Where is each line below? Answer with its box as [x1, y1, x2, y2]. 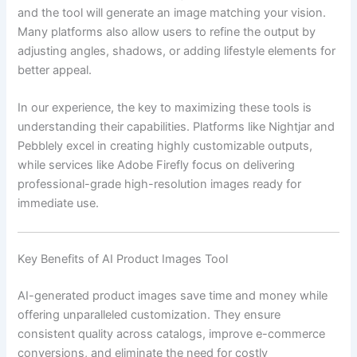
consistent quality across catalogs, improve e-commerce [18, 327, 326, 342]
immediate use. [18, 196, 100, 211]
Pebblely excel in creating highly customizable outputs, [18, 139, 313, 154]
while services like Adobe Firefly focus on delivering [18, 158, 296, 173]
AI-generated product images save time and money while [18, 288, 328, 304]
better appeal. [18, 62, 92, 77]
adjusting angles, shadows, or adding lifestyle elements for [18, 43, 336, 58]
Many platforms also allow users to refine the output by [18, 24, 316, 39]
